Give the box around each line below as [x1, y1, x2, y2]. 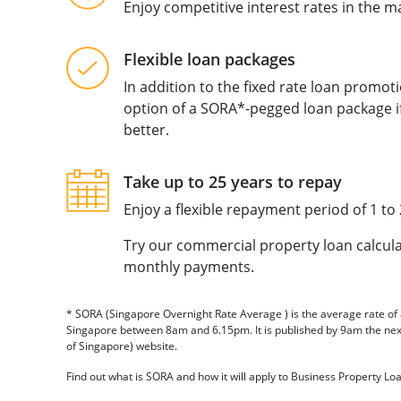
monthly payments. [123, 257, 254, 277]
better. [123, 120, 169, 140]
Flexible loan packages [123, 48, 295, 70]
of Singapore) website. [65, 338, 177, 354]
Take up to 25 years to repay [123, 171, 342, 192]
